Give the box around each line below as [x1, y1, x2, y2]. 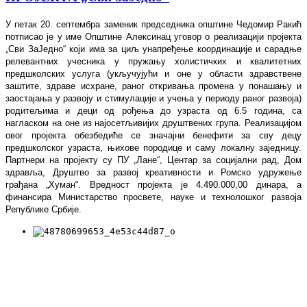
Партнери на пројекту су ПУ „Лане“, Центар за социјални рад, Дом [5, 155, 302, 166]
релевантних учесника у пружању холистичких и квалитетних [5, 56, 302, 67]
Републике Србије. [5, 204, 82, 215]
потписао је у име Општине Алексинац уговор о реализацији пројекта [5, 32, 302, 42]
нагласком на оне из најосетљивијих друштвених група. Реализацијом [5, 118, 302, 129]
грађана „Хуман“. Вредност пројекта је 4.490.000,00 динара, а [5, 180, 302, 191]
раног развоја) [243, 93, 302, 104]
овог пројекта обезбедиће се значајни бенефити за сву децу [5, 130, 302, 141]
